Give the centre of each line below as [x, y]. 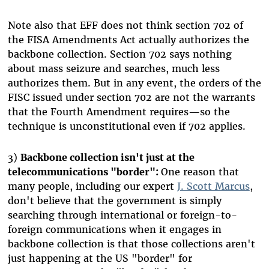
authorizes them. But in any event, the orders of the [134, 83]
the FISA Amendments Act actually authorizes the [128, 39]
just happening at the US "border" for [100, 258]
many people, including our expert [92, 186]
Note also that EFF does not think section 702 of [125, 25]
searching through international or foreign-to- [122, 215]
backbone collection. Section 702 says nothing [119, 54]
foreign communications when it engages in [114, 229]
